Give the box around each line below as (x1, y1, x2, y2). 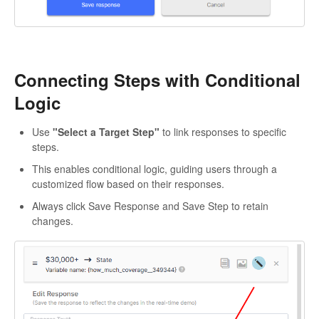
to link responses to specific (159, 125, 286, 140)
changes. (32, 214, 73, 229)
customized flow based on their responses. (32, 177, 224, 192)
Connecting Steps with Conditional (14, 67, 300, 92)
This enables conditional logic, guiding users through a (32, 162, 277, 177)
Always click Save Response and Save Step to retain (32, 199, 268, 214)
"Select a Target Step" (53, 125, 159, 140)
